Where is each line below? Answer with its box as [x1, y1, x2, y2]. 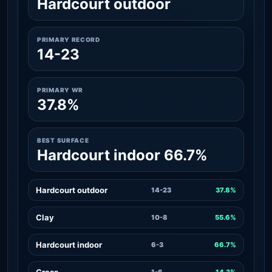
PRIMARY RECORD [37, 35, 100, 43]
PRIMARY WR [37, 86, 83, 93]
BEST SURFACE [37, 136, 89, 144]
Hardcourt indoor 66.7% [37, 146, 208, 164]
